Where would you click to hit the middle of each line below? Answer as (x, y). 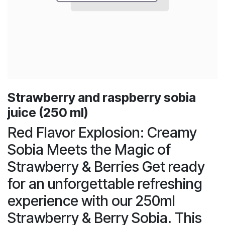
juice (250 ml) (48, 112)
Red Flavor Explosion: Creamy (102, 132)
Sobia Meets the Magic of (89, 149)
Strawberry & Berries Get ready (106, 166)
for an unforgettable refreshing (105, 183)
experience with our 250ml (91, 200)
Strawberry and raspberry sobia (102, 97)
